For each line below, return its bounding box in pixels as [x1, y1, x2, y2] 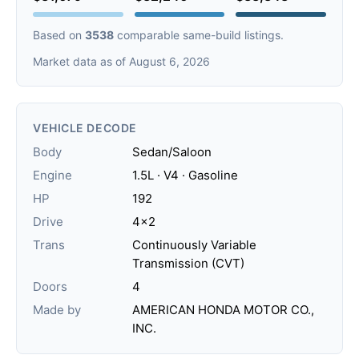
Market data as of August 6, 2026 [33, 54, 210, 68]
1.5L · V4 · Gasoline [132, 167, 238, 183]
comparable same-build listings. [114, 27, 284, 42]
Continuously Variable [132, 236, 256, 252]
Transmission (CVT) [132, 255, 244, 271]
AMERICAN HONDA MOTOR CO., [132, 301, 314, 317]
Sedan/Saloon [132, 143, 212, 159]
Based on [33, 27, 85, 42]
